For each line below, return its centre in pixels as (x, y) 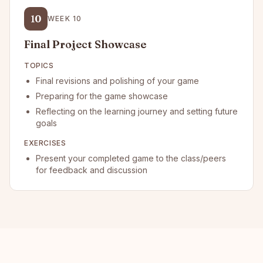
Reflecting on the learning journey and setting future (137, 111)
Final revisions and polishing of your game (117, 81)
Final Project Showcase (85, 44)
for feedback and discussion (92, 170)
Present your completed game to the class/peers (131, 158)
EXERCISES (45, 143)
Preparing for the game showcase (102, 96)
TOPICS (39, 65)
